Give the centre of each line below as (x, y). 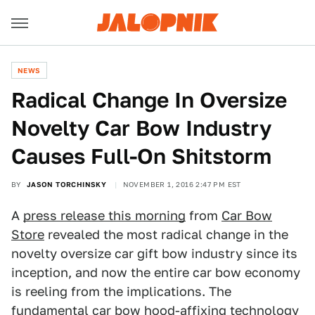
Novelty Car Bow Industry (141, 128)
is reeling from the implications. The (121, 291)
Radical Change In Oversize (149, 100)
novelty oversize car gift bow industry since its (154, 253)
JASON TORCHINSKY (66, 184)
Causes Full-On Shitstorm (141, 156)
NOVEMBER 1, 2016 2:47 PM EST (182, 184)
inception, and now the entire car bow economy (156, 272)
